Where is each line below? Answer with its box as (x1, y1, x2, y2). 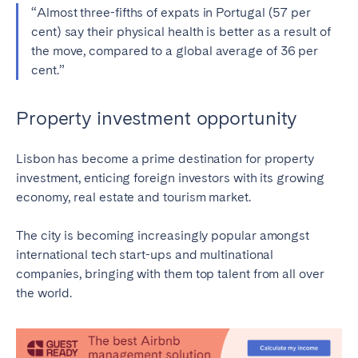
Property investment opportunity (16, 106, 297, 130)
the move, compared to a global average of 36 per (31, 43, 319, 59)
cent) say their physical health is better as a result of (31, 24, 331, 40)
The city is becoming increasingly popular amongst (16, 228, 310, 244)
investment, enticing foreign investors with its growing (16, 170, 324, 186)
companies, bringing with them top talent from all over (16, 266, 324, 282)
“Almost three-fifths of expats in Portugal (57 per (31, 5, 312, 21)
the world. (16, 285, 73, 301)
